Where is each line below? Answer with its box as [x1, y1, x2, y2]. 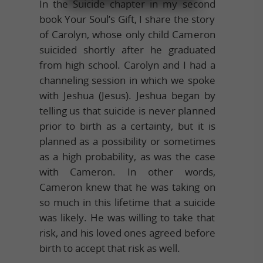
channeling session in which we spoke [39, 73, 215, 87]
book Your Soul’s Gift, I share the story [39, 12, 215, 26]
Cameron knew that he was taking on [39, 180, 215, 194]
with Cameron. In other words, [39, 164, 215, 178]
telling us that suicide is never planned [39, 103, 215, 117]
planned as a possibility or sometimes [39, 134, 215, 148]
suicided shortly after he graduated [39, 42, 215, 56]
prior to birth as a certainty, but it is [39, 119, 215, 133]
